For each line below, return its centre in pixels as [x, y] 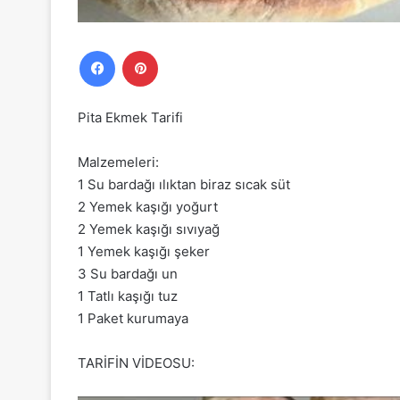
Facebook [142, 50]
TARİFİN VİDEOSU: [136, 362]
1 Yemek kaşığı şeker [144, 251]
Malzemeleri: [118, 162]
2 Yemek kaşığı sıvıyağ [149, 229]
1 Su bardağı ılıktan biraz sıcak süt [184, 184]
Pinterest [183, 50]
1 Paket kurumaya [133, 318]
